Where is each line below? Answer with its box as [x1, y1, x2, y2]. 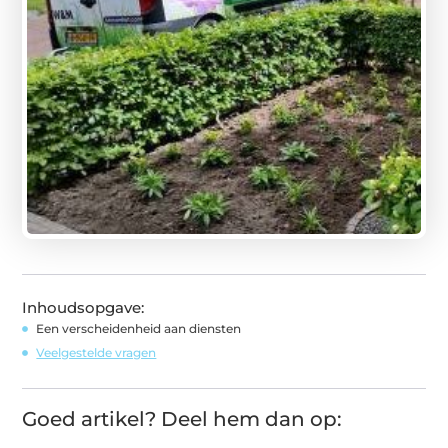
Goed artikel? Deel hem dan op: [22, 406, 343, 431]
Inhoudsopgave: [22, 297, 145, 317]
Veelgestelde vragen [36, 344, 157, 360]
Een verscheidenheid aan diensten [36, 320, 242, 336]
